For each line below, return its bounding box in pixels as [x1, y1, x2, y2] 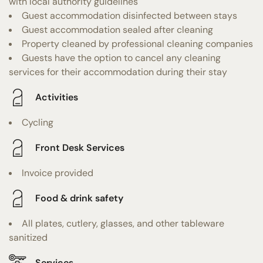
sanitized [9, 231, 48, 244]
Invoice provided [22, 166, 93, 179]
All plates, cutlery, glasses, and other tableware [22, 217, 224, 230]
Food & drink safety [35, 192, 123, 205]
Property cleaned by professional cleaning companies [22, 37, 253, 50]
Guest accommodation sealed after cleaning [22, 23, 213, 36]
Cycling [22, 116, 53, 129]
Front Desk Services [35, 141, 124, 154]
